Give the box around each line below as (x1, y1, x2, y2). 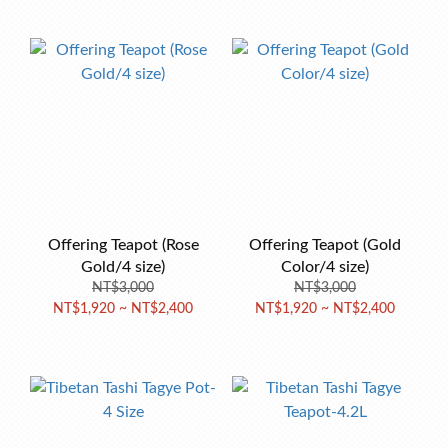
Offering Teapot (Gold (249, 237, 401, 253)
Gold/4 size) (81, 259, 165, 275)
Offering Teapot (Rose (47, 237, 199, 253)
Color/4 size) (281, 259, 369, 275)
